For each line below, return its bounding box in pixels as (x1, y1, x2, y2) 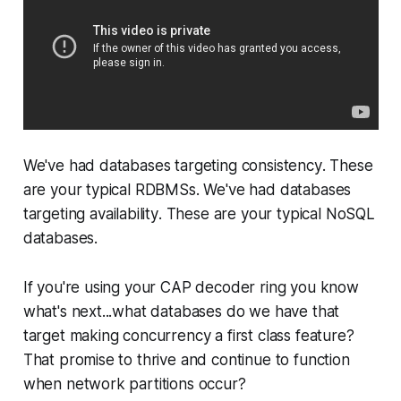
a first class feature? (210, 327, 354, 346)
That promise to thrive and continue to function (22, 351, 350, 370)
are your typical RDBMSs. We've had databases (22, 181, 352, 200)
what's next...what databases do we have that (22, 303, 340, 321)
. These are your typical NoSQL (158, 205, 375, 224)
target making (22, 327, 124, 346)
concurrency (123, 327, 211, 346)
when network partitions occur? (22, 375, 246, 394)
